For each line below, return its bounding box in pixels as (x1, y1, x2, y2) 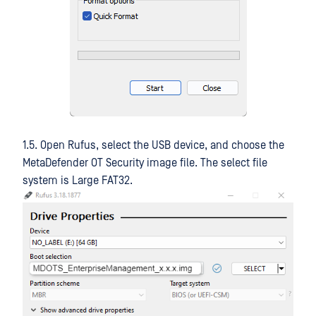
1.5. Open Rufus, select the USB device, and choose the (23, 139, 284, 152)
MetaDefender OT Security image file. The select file (23, 157, 267, 169)
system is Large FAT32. (23, 174, 133, 187)
